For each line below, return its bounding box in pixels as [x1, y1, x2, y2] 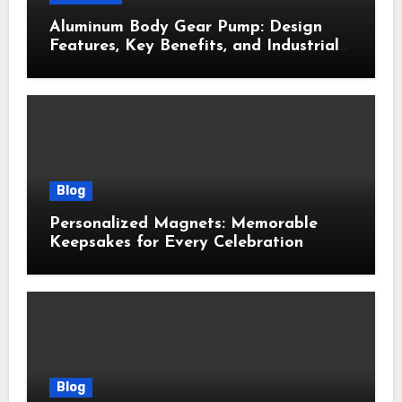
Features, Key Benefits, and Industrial [48, 37, 339, 55]
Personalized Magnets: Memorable [48, 215, 318, 233]
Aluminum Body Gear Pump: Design [48, 18, 322, 36]
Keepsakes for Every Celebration [48, 234, 303, 252]
